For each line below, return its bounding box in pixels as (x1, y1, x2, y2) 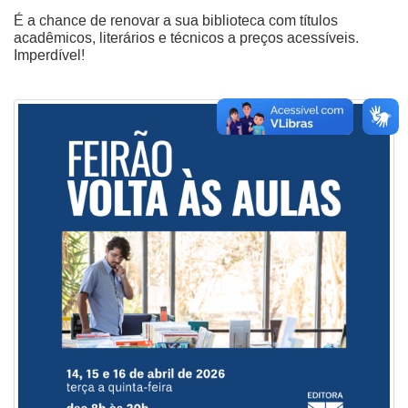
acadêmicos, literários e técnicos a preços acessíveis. (14, 29, 359, 48)
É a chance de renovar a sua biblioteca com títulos (14, 12, 338, 31)
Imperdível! (14, 46, 85, 66)
